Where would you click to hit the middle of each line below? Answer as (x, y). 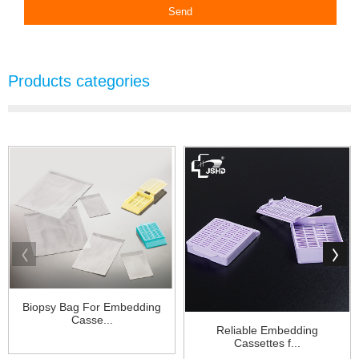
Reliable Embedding (267, 331)
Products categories (79, 81)
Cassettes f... (267, 343)
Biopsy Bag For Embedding (92, 307)
